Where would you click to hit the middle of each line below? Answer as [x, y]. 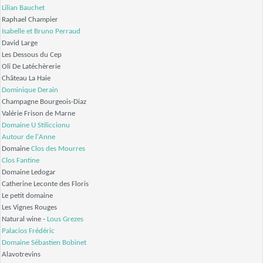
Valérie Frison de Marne [38, 114]
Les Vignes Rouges [29, 208]
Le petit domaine [27, 196]
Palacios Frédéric [28, 231]
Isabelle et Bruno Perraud [41, 32]
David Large [20, 43]
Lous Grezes [65, 220]
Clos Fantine [21, 161]
